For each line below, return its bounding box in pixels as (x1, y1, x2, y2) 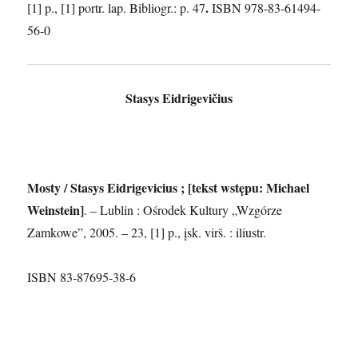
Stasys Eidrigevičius (125, 88, 233, 107)
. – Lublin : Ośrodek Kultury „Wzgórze (84, 201, 283, 218)
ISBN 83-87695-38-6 (27, 268, 137, 285)
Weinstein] (27, 200, 85, 219)
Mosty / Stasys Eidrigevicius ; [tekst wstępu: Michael (27, 177, 310, 197)
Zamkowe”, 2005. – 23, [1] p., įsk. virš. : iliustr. (27, 223, 267, 241)
